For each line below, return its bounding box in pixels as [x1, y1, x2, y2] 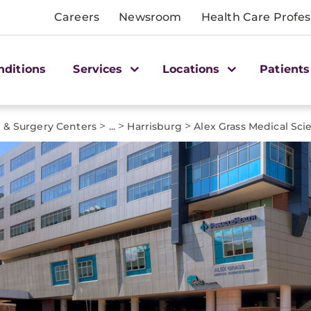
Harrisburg [127, 120, 182, 133]
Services [73, 62, 126, 76]
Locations [162, 62, 224, 76]
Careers [54, 10, 100, 24]
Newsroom [119, 10, 182, 24]
